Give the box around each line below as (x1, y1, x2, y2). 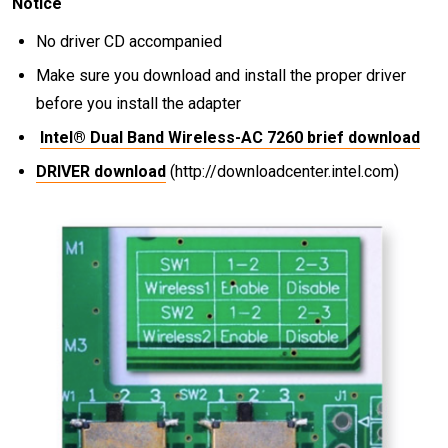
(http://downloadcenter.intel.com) (170, 161, 399, 181)
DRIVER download (36, 161, 166, 181)
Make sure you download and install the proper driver (36, 65, 406, 85)
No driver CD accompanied (36, 31, 222, 51)
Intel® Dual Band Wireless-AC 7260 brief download (40, 127, 420, 147)
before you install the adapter (36, 93, 241, 113)
